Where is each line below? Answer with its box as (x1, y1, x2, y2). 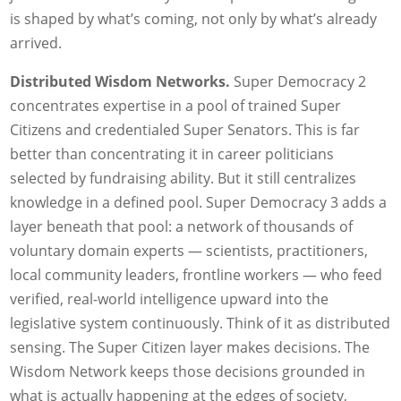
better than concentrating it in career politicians (10, 144, 335, 165)
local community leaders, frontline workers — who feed (10, 265, 383, 286)
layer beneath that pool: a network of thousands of (10, 217, 354, 237)
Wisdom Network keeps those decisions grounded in (10, 362, 366, 382)
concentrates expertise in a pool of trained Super (10, 96, 342, 116)
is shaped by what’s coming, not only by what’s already (10, 9, 378, 30)
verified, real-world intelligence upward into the (10, 289, 329, 310)
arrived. (10, 33, 63, 54)
